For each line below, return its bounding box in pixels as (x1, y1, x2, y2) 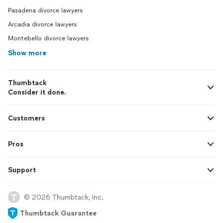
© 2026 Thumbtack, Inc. (24, 193, 104, 202)
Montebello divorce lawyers (8, 35, 89, 42)
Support (8, 166, 36, 174)
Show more (8, 49, 46, 57)
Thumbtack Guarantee (20, 209, 97, 218)
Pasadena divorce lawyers (8, 7, 83, 14)
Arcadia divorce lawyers (8, 21, 77, 28)
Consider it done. (8, 88, 66, 97)
